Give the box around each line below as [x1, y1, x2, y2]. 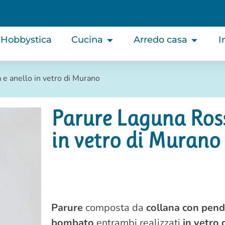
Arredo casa [134, 34, 188, 45]
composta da [82, 200, 146, 214]
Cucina [71, 34, 103, 45]
